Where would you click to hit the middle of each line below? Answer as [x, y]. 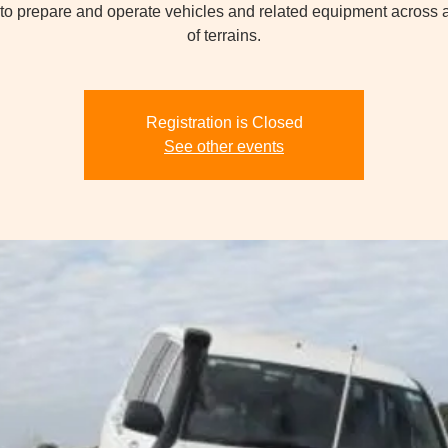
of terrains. [224, 35]
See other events [224, 146]
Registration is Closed [224, 122]
